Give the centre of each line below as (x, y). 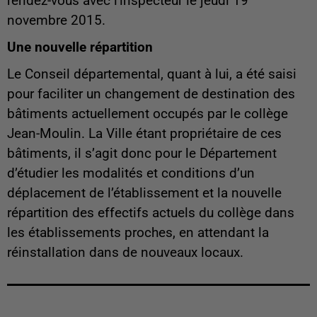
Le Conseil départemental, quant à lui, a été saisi (152, 74)
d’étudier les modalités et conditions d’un (131, 173)
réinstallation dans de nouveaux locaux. (125, 252)
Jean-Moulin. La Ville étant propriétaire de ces (144, 133)
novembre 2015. (56, 20)
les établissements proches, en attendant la (138, 232)
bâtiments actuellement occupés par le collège (148, 114)
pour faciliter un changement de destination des (151, 94)
